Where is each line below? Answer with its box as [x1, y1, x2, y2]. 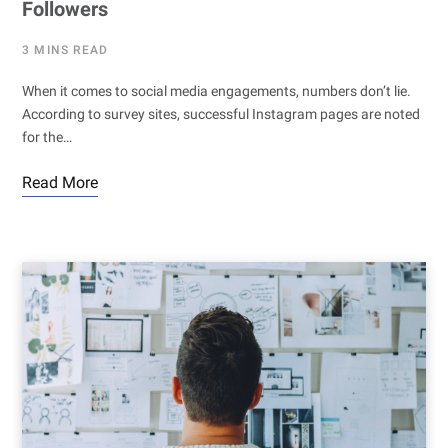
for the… [22, 129, 72, 146]
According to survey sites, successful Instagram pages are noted [22, 106, 420, 123]
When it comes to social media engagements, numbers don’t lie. [22, 83, 411, 100]
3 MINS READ [22, 43, 109, 58]
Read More [22, 173, 98, 193]
